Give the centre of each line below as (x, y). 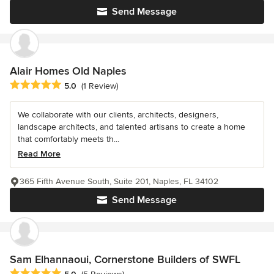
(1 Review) (100, 86)
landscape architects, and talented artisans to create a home (131, 127)
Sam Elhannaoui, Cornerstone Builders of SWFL (125, 259)
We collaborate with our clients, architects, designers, (118, 114)
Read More (39, 154)
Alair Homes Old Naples (68, 71)
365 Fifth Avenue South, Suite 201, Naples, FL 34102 (119, 181)
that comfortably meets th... (68, 139)
